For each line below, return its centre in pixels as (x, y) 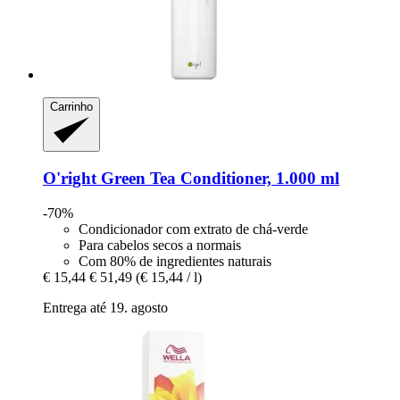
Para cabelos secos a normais (160, 245)
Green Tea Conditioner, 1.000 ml (218, 178)
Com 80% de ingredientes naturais (175, 261)
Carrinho (71, 106)
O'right (70, 178)
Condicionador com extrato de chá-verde (193, 229)
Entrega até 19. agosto (105, 307)
